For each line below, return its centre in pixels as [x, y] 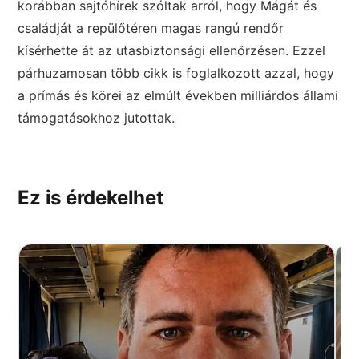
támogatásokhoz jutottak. [97, 118]
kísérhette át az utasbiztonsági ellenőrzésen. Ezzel [172, 51]
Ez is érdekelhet [91, 198]
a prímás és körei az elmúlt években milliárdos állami [178, 96]
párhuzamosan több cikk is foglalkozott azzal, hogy [176, 73]
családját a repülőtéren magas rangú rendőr [151, 28]
